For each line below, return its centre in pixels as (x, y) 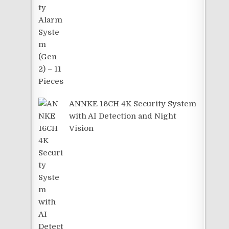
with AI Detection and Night (123, 116)
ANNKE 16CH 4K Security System (133, 104)
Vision (82, 128)
